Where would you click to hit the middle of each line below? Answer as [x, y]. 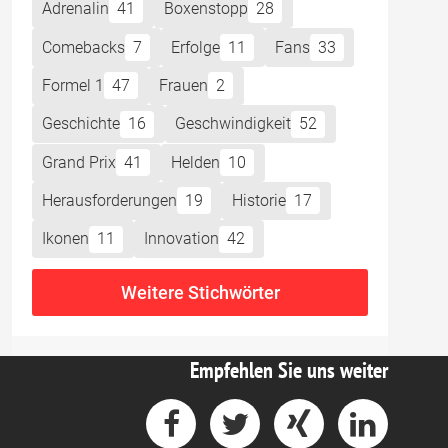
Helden [196, 162]
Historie [259, 201]
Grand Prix [79, 162]
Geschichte [81, 124]
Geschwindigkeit [233, 124]
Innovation [182, 239]
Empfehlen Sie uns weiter [289, 370]
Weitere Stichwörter [200, 292]
